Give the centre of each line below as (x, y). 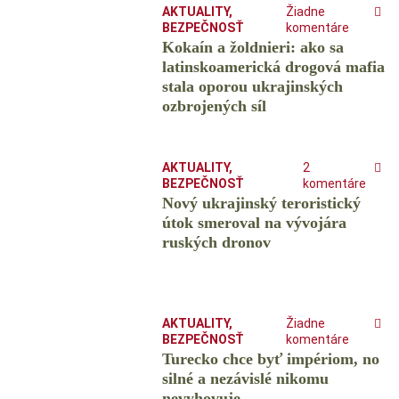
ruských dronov (216, 243)
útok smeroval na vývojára (254, 223)
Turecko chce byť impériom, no (270, 359)
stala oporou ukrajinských (252, 87)
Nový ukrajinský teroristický (261, 204)
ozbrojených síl (214, 106)
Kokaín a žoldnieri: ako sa (252, 48)
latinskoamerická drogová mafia (273, 67)
